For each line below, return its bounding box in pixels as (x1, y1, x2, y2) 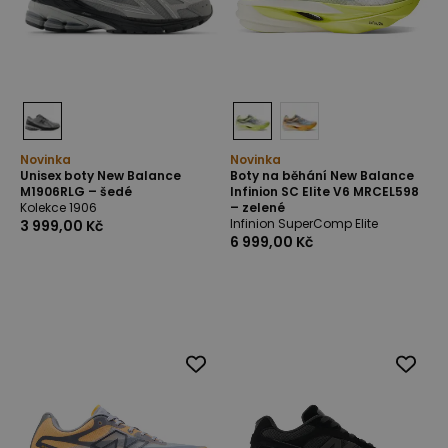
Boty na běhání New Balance (230, 167, 414, 184)
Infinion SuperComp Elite (230, 215, 378, 232)
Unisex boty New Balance (20, 167, 181, 184)
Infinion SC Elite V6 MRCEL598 (230, 183, 419, 200)
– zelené (230, 199, 285, 216)
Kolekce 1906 (20, 199, 97, 216)
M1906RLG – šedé (20, 183, 132, 200)
